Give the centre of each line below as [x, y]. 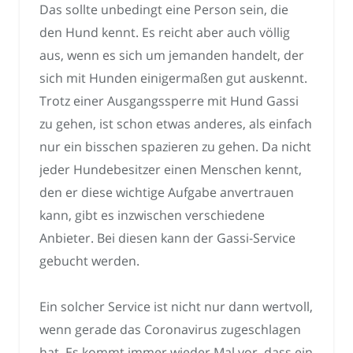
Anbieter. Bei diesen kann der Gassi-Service [167, 238]
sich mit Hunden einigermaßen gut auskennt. [173, 78]
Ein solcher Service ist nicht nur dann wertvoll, [176, 307]
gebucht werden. [89, 260]
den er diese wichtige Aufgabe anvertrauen [167, 192]
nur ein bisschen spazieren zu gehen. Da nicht [175, 146]
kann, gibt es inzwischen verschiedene [152, 215]
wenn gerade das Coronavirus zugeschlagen [170, 330]
